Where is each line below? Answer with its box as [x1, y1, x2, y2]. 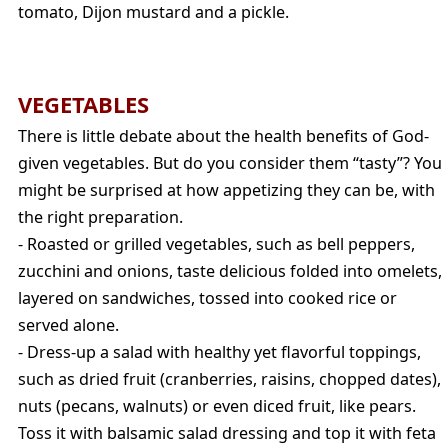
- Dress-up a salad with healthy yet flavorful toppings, [18, 340, 421, 363]
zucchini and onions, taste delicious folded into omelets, [18, 259, 442, 282]
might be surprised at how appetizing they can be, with [18, 178, 435, 201]
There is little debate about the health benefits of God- [18, 124, 429, 147]
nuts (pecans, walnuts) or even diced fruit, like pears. [18, 394, 416, 417]
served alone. [18, 313, 119, 336]
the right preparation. [18, 205, 183, 228]
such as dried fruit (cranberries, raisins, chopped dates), [18, 367, 441, 390]
